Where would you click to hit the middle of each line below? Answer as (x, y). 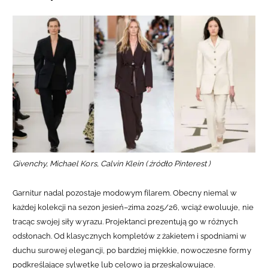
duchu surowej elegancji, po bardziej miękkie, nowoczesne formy (132, 251)
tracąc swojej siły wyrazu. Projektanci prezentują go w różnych (125, 222)
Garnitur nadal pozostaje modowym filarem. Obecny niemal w (125, 193)
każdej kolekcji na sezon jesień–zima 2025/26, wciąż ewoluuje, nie (133, 208)
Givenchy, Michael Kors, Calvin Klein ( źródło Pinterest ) (112, 164)
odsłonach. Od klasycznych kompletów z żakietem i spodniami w (130, 236)
